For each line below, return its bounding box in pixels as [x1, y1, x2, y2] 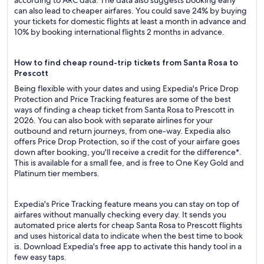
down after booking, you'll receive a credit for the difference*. [14, 147, 242, 157]
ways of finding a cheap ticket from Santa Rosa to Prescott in [14, 104, 234, 115]
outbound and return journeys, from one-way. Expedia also [14, 126, 230, 136]
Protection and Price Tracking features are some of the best [14, 94, 231, 104]
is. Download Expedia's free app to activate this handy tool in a [14, 241, 242, 252]
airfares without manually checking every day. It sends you [14, 209, 226, 220]
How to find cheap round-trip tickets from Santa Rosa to [14, 57, 238, 68]
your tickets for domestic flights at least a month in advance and [14, 16, 246, 27]
